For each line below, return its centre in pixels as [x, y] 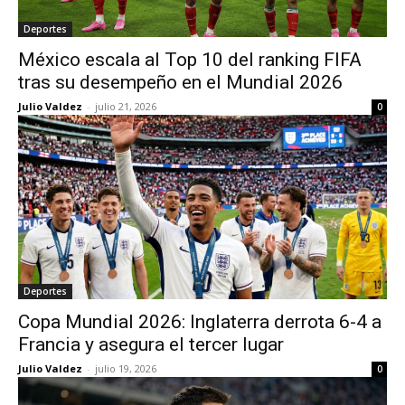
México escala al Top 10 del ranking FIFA [190, 60]
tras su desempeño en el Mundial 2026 [180, 82]
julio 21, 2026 [126, 106]
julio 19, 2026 [126, 368]
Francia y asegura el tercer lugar [151, 344]
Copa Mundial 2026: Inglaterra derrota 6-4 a [200, 322]
